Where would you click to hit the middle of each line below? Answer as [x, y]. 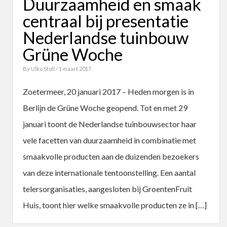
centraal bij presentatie [106, 21]
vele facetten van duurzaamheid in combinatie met [109, 140]
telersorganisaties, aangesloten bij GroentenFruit [107, 188]
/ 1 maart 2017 [73, 68]
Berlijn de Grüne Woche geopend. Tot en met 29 [105, 107]
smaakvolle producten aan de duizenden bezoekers [111, 156]
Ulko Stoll [43, 68]
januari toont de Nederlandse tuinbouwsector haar [110, 124]
